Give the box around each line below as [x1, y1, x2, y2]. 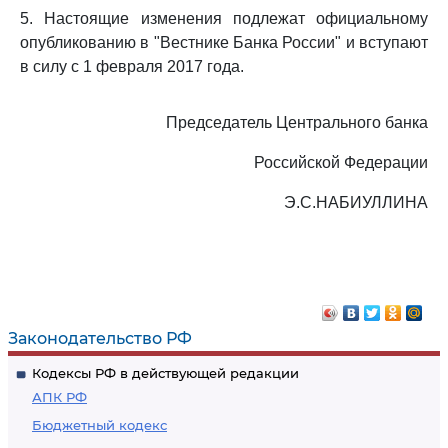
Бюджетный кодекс [32, 417, 167, 433]
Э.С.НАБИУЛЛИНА [284, 194, 428, 211]
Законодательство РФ [8, 329, 192, 348]
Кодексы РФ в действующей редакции [32, 365, 299, 381]
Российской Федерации [254, 154, 428, 171]
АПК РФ [32, 389, 87, 405]
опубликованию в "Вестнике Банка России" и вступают [20, 34, 428, 51]
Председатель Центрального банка [166, 114, 428, 131]
